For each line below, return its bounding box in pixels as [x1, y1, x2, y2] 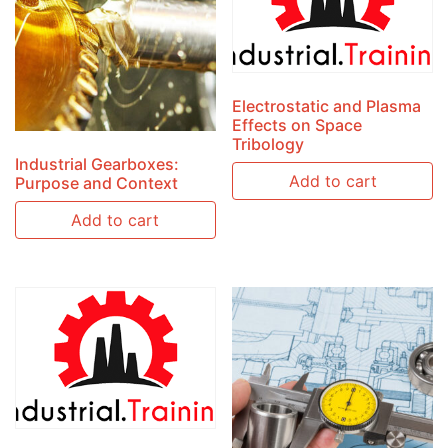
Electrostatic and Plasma [232, 95, 422, 116]
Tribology [232, 133, 305, 154]
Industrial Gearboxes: [15, 153, 179, 174]
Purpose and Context [15, 172, 178, 193]
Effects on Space [232, 114, 363, 135]
